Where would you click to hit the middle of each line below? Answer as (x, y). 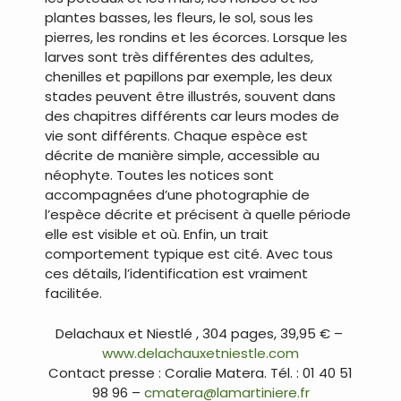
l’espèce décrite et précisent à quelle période (198, 215)
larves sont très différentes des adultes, (179, 57)
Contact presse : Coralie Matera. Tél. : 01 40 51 (200, 372)
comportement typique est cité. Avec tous (189, 254)
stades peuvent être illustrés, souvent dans (190, 97)
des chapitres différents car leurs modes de (192, 116)
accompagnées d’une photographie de (177, 195)
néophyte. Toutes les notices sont (159, 175)
